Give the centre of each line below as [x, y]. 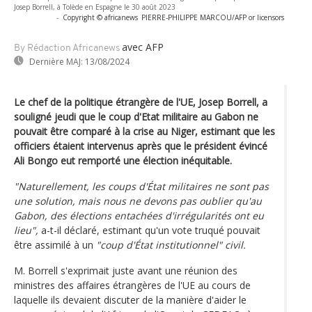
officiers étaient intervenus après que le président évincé [141, 146]
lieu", [26, 230]
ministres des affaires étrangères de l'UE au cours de [132, 285]
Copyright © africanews [100, 17]
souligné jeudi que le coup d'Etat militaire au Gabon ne [136, 116]
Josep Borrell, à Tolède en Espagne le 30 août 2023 [95, 7]
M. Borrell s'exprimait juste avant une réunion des [126, 270]
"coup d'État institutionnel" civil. [171, 244]
